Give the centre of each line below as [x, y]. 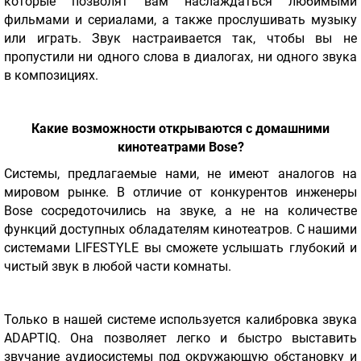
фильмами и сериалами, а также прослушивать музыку [180, 20]
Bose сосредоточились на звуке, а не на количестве [180, 211]
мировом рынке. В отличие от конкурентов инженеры [180, 193]
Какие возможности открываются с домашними [180, 129]
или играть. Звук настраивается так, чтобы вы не [180, 39]
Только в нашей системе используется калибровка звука [180, 320]
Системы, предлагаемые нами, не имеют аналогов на [180, 174]
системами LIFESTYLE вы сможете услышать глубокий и [180, 248]
